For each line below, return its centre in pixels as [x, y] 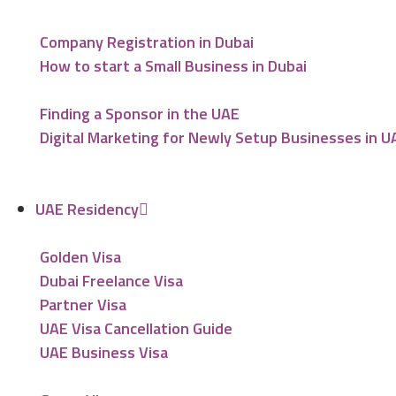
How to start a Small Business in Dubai [173, 66]
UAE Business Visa [104, 352]
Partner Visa [83, 305]
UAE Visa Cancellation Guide [136, 328]
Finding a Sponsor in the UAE [140, 114]
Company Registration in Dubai [147, 42]
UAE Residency [87, 209]
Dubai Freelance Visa [111, 281]
